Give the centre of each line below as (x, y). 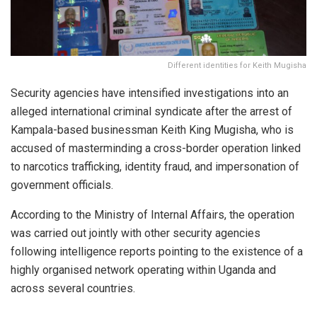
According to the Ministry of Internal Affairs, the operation (152, 214)
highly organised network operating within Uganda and (143, 270)
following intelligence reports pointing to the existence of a (157, 251)
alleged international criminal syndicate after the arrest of (151, 111)
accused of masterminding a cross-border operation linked (156, 148)
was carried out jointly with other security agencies (136, 233)
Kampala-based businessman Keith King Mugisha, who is (152, 129)
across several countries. (73, 288)
